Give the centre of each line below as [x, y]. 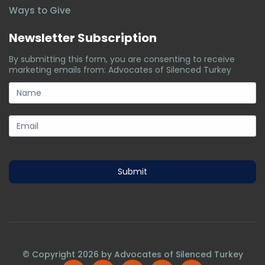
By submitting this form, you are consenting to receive [122, 59]
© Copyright [50, 254]
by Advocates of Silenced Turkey [171, 254]
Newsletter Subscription [83, 38]
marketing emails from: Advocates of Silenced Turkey [120, 70]
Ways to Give [40, 10]
